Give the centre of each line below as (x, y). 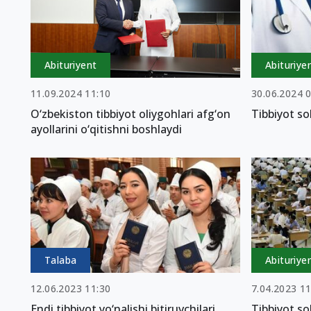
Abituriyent (71, 65)
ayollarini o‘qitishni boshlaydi (106, 129)
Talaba (61, 260)
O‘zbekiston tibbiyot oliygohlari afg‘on (131, 114)
